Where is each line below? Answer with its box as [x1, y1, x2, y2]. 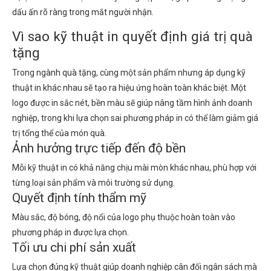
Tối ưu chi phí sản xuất [12, 240, 139, 255]
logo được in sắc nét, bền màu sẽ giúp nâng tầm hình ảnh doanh [12, 98, 252, 108]
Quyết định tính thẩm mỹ [12, 191, 146, 205]
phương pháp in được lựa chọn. [12, 227, 129, 237]
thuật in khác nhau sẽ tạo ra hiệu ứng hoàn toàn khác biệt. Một [12, 83, 246, 93]
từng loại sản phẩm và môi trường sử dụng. [12, 178, 175, 188]
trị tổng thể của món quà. [12, 128, 106, 138]
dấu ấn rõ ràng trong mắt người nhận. [12, 7, 154, 17]
